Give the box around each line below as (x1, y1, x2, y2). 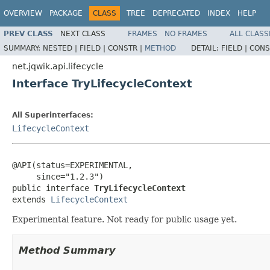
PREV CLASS (4, 29, 53, 38)
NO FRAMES (165, 29, 207, 38)
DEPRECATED (152, 9, 200, 17)
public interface (12, 183, 94, 193)
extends (12, 194, 51, 204)
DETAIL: (191, 43, 221, 52)
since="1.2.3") (12, 171, 104, 181)
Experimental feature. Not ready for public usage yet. (12, 214, 237, 224)
